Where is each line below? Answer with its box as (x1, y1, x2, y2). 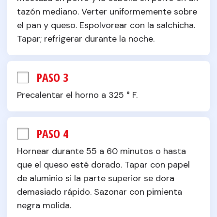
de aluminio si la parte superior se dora (17, 172, 174, 184)
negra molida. (17, 200, 71, 211)
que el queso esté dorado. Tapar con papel (17, 159, 190, 170)
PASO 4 (36, 125, 68, 141)
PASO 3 (36, 69, 68, 85)
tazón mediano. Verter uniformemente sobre (17, 6, 197, 17)
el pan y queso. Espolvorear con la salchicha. (17, 19, 195, 31)
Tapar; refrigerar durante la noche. (17, 33, 155, 45)
